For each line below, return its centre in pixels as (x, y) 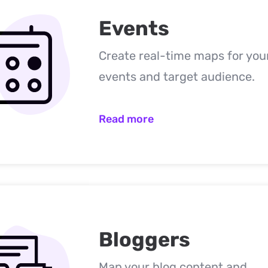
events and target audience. (176, 77)
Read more (126, 119)
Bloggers (144, 240)
